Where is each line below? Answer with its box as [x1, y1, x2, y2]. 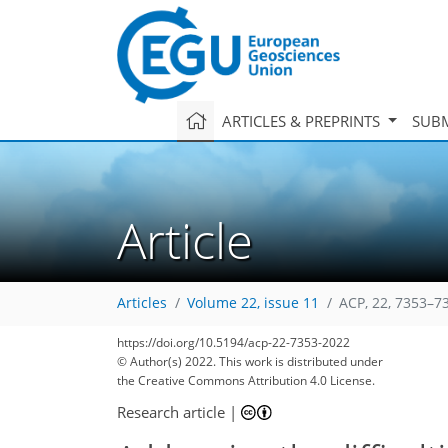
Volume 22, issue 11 [187, 294, 319, 313]
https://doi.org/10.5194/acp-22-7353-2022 [117, 334, 350, 351]
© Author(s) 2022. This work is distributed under [117, 353, 383, 370]
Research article [117, 401, 225, 422]
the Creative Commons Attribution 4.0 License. [117, 372, 375, 389]
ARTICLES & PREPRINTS [221, 110, 384, 131]
